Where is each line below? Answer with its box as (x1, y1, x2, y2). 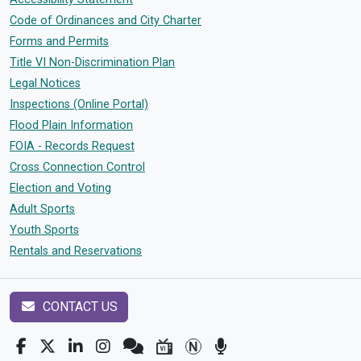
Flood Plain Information (10, 118, 133, 132)
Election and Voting (10, 181, 111, 195)
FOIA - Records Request (10, 139, 135, 153)
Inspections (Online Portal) (10, 98, 148, 111)
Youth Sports (10, 223, 79, 237)
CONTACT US (39, 299, 118, 314)
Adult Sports (10, 202, 75, 216)
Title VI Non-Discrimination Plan (10, 56, 175, 69)
